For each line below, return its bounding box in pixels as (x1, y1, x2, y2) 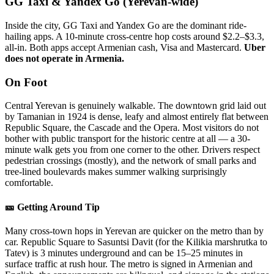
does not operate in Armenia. (5, 53, 124, 64)
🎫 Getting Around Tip (5, 201, 100, 212)
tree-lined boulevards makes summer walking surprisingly (5, 166, 227, 177)
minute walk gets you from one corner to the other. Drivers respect (5, 144, 260, 155)
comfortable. (5, 177, 53, 188)
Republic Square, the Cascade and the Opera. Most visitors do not (5, 122, 259, 133)
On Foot (5, 75, 47, 89)
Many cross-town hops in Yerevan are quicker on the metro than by (5, 226, 264, 236)
